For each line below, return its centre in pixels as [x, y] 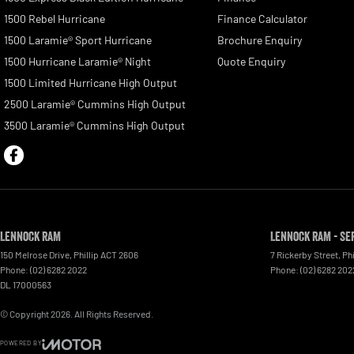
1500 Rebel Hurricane [55, 19]
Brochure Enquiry [259, 40]
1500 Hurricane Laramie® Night [77, 62]
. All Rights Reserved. [112, 314]
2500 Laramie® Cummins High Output [95, 104]
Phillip [86, 255]
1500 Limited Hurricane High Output [90, 83]
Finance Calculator [262, 19]
